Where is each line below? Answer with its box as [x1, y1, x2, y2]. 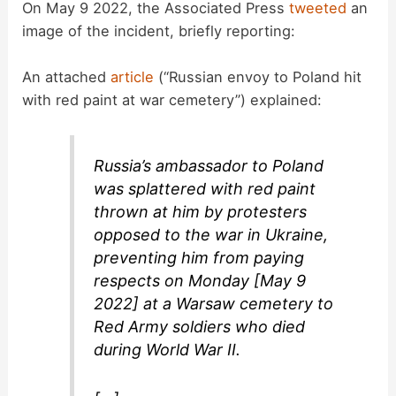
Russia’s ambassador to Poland [94, 156, 324, 175]
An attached [22, 67, 111, 86]
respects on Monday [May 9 [94, 270, 307, 290]
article [110, 67, 155, 86]
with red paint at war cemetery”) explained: [22, 90, 323, 109]
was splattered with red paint [94, 179, 316, 198]
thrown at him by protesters [94, 202, 308, 221]
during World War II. [94, 339, 241, 359]
